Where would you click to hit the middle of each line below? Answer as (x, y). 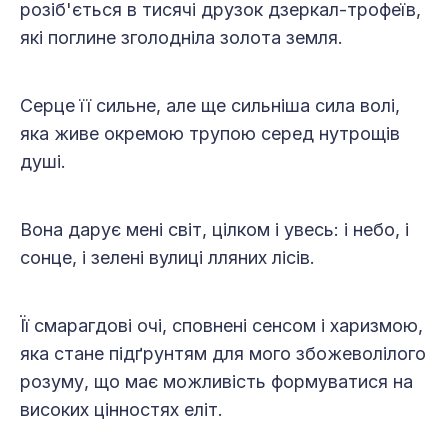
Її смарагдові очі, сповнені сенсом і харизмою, (221, 326)
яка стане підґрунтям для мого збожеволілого (223, 354)
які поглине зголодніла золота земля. (181, 38)
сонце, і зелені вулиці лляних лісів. (167, 258)
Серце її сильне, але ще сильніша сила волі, (210, 106)
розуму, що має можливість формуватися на (216, 382)
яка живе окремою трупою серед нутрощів (210, 134)
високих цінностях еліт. (121, 410)
